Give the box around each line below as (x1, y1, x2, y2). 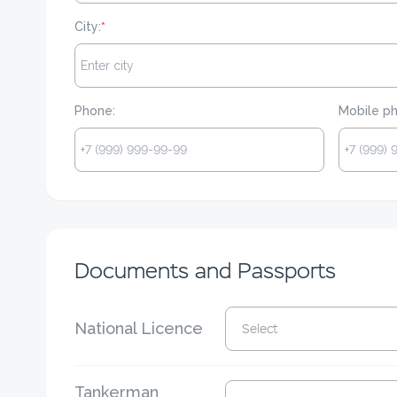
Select (241, 321, 278, 337)
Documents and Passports (74, 257, 336, 284)
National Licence (74, 319, 203, 338)
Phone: (74, 104, 115, 118)
